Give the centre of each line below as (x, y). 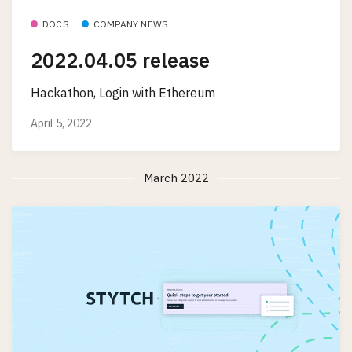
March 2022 (176, 178)
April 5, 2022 (61, 124)
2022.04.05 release (120, 60)
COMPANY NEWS (131, 24)
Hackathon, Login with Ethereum (123, 93)
